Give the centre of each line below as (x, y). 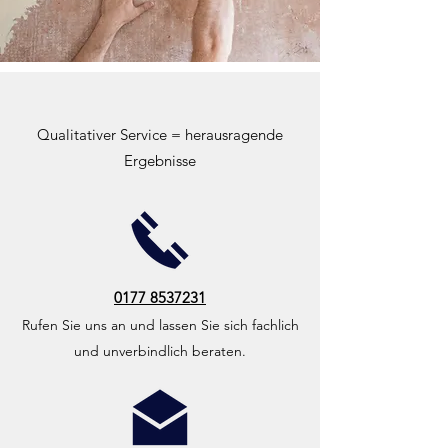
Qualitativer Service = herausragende (160, 134)
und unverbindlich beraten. (160, 351)
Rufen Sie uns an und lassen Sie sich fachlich (160, 325)
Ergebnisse (160, 160)
